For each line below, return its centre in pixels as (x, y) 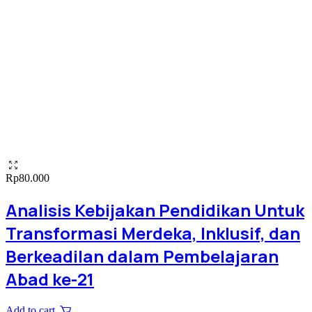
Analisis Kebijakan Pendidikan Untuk (155, 210)
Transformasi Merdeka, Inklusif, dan (153, 233)
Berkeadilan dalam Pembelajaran (142, 256)
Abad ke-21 (50, 279)
